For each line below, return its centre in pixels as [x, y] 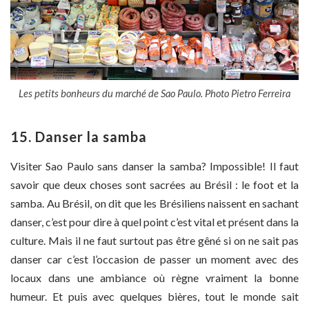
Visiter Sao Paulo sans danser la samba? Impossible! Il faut [154, 166]
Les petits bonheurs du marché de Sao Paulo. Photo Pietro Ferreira [154, 93]
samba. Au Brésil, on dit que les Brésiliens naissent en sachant [154, 203]
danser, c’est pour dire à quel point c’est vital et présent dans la [154, 221]
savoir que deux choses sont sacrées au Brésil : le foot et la [154, 184]
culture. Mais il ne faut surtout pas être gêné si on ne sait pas [154, 240]
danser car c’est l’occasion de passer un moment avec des [154, 259]
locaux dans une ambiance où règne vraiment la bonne [154, 277]
